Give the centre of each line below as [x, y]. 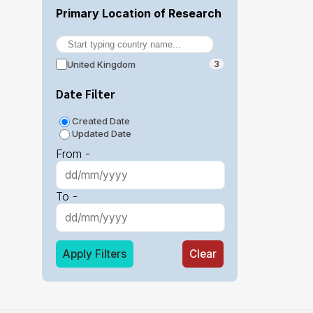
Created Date [101, 121]
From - [73, 153]
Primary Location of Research [139, 14]
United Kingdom [101, 64]
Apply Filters [95, 254]
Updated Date [102, 133]
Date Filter [85, 94]
